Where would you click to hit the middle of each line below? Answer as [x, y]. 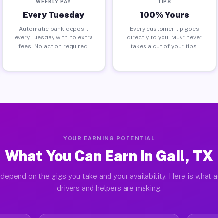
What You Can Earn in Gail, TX [109, 156]
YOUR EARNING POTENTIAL [109, 138]
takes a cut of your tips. [164, 46]
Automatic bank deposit [54, 28]
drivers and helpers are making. [109, 188]
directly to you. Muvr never [164, 37]
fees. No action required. [54, 46]
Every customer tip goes [164, 28]
